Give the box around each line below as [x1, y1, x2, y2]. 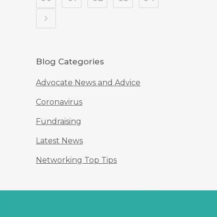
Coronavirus [36, 97, 82, 107]
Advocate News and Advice [36, 77, 140, 87]
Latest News [36, 136, 83, 145]
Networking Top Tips [36, 155, 117, 165]
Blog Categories [36, 56, 104, 66]
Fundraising [36, 116, 81, 126]
